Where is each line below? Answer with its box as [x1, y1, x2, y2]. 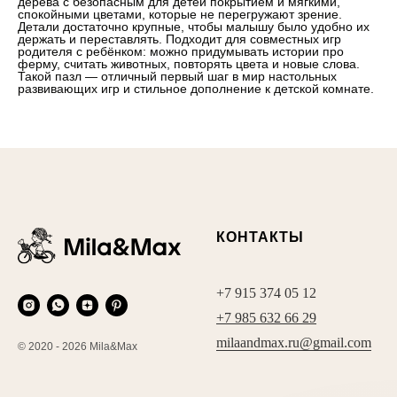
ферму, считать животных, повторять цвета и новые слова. [18, 57, 360, 72]
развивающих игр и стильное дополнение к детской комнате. [18, 82, 374, 97]
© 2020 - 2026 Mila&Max [18, 339, 137, 353]
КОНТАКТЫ [216, 230, 304, 245]
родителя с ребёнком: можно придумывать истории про [18, 44, 344, 59]
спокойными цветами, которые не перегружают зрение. [18, 7, 342, 22]
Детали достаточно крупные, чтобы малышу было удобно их [18, 19, 370, 35]
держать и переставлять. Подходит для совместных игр [18, 32, 341, 47]
